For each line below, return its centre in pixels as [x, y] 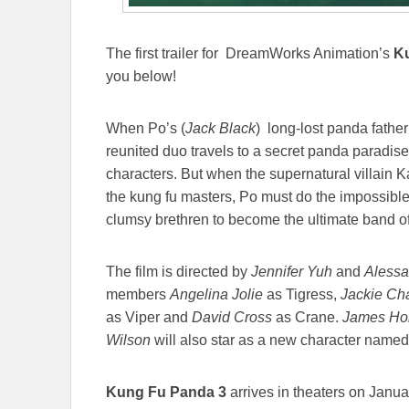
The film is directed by [178, 271]
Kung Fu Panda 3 [168, 392]
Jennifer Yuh [292, 271]
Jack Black [220, 128]
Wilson [128, 340]
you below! [141, 76]
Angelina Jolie [216, 294]
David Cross [232, 317]
